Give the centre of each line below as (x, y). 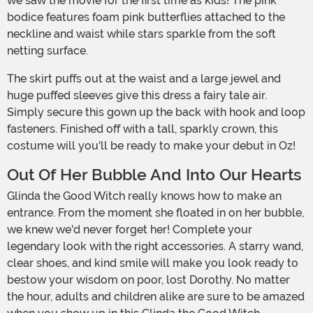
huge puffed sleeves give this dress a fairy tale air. (137, 96)
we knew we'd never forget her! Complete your (130, 230)
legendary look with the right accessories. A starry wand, (155, 247)
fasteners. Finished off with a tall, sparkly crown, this (143, 129)
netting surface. (48, 51)
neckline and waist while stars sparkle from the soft (141, 34)
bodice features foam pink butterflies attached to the (146, 17)
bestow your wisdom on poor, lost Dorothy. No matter (148, 280)
